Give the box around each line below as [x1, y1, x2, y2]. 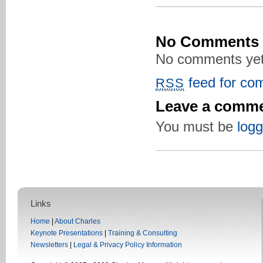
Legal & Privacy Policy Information [73, 241, 182, 249]
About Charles [55, 217, 100, 225]
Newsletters [31, 241, 68, 249]
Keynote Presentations [31, 229, 103, 237]
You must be [156, 119, 237, 134]
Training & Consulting [108, 229, 177, 237]
